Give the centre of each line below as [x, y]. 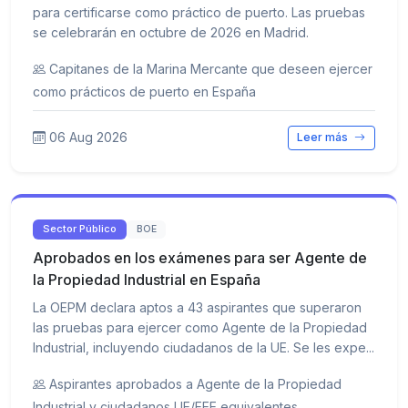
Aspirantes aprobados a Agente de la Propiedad [195, 383]
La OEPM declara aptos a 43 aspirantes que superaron [197, 307]
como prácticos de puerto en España [144, 92]
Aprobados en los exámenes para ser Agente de [200, 257]
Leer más [324, 138]
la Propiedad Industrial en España [147, 279]
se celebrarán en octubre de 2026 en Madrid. [171, 33]
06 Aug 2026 [88, 138]
